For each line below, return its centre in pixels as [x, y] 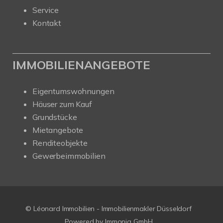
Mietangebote [58, 130]
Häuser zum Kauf [62, 104]
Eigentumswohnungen [73, 91]
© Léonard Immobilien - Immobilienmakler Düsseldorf [109, 209]
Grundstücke [55, 117]
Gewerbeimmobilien [69, 156]
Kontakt [47, 23]
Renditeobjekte [60, 143]
